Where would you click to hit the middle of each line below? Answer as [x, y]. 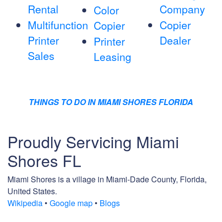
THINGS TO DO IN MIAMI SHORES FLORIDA [111, 102]
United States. [32, 191]
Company [182, 9]
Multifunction [58, 25]
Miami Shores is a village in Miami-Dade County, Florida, [107, 179]
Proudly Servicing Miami [93, 141]
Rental [43, 9]
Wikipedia [25, 203]
